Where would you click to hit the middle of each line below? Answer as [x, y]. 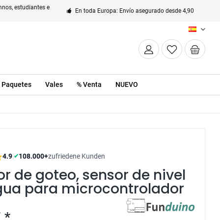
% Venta [89, 84]
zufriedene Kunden [77, 156]
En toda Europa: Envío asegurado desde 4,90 [135, 11]
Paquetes [16, 84]
